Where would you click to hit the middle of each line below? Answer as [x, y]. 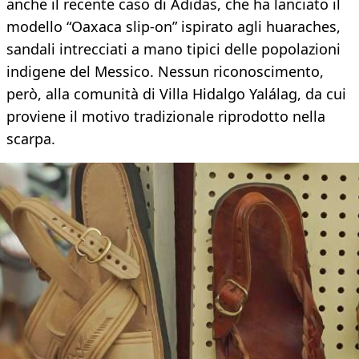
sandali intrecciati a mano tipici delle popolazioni [173, 49]
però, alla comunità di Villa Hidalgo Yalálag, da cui [176, 94]
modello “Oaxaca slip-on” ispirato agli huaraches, [173, 27]
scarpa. [31, 139]
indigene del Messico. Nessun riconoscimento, [165, 72]
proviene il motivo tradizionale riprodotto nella [166, 117]
